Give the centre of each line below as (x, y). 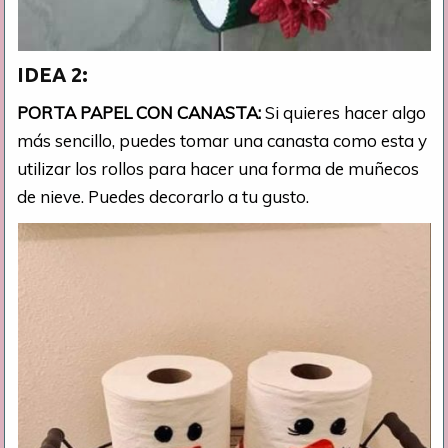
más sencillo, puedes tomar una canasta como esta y (222, 140)
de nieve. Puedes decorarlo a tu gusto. (163, 196)
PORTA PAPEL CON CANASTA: (141, 112)
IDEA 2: (53, 74)
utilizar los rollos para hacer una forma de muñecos (218, 168)
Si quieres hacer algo (346, 112)
